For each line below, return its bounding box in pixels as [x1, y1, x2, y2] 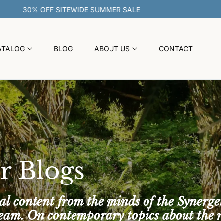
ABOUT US [94, 44, 130, 53]
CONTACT [158, 44, 193, 53]
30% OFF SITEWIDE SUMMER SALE [76, 5, 194, 14]
